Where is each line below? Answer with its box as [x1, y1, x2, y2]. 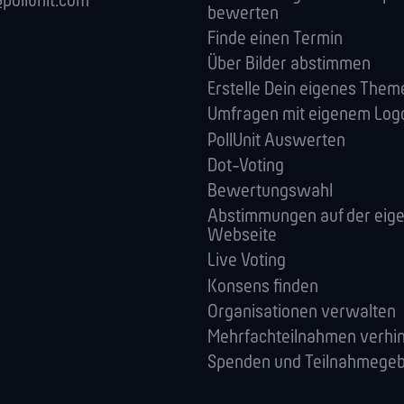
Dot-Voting [207, 156, 284, 176]
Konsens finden [207, 277, 318, 297]
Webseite [207, 226, 277, 246]
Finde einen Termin [207, 29, 343, 49]
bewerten [207, 4, 279, 23]
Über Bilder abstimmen [207, 55, 371, 75]
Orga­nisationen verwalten [207, 302, 396, 322]
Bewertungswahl [207, 182, 333, 201]
